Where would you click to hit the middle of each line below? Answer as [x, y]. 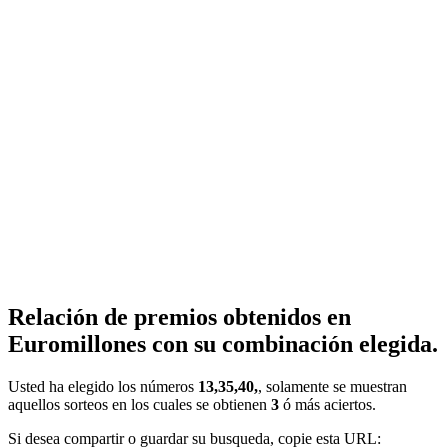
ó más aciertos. [327, 404]
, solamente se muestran [332, 386]
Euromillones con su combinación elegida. [223, 343]
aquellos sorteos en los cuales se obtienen [139, 404]
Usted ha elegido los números [103, 386]
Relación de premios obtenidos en [179, 316]
